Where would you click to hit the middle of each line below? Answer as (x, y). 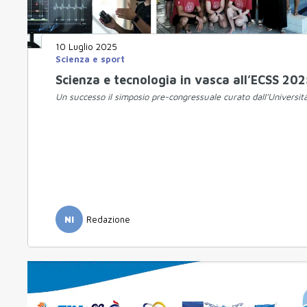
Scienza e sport (90, 59)
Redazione (108, 219)
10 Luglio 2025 (86, 47)
